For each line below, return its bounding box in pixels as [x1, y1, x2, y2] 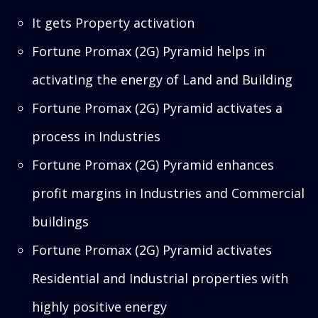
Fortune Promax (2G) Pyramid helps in [32, 42, 265, 60]
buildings [32, 212, 89, 230]
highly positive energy [32, 297, 167, 315]
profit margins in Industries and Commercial [32, 184, 305, 202]
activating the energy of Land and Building [32, 70, 292, 88]
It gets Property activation [32, 13, 194, 31]
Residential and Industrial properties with [32, 269, 288, 287]
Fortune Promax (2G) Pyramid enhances [32, 155, 274, 173]
